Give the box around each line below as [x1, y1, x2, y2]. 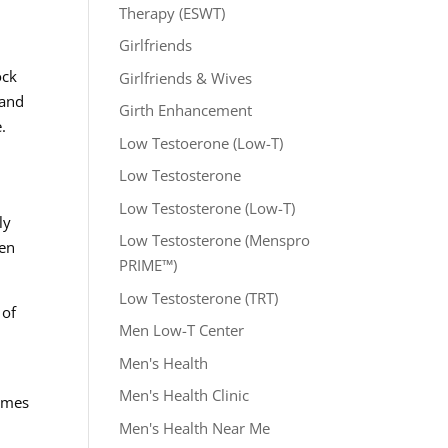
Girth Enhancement [119, 100, 253, 120]
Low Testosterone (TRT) [119, 287, 279, 308]
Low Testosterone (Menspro [119, 230, 311, 250]
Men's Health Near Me [119, 417, 271, 438]
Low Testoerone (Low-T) [119, 132, 284, 153]
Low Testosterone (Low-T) [119, 197, 296, 218]
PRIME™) [119, 255, 178, 275]
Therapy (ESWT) [119, 2, 226, 23]
